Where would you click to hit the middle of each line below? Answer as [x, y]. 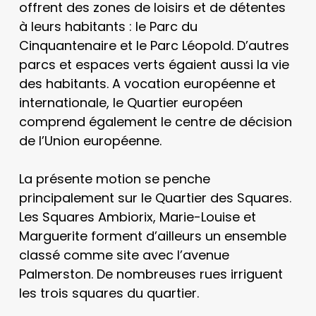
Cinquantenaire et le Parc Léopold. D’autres [154, 45]
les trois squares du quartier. [109, 293]
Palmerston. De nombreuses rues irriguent [151, 274]
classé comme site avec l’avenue [124, 255]
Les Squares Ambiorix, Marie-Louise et [137, 217]
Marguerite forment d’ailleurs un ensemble [152, 236]
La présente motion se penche [114, 179]
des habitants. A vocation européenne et [147, 84]
